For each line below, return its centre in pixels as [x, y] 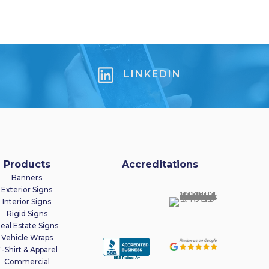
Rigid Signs [27, 214]
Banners [27, 178]
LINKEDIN [153, 74]
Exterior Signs [27, 190]
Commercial [27, 262]
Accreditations [160, 165]
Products [27, 165]
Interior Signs [27, 202]
